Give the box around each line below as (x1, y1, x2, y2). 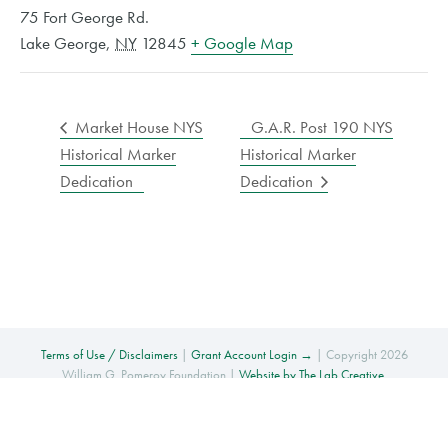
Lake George (20, 32, 106, 54)
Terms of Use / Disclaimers (40, 346, 178, 363)
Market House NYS (71, 115, 203, 138)
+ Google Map (191, 32, 293, 54)
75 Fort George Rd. (20, 6, 149, 28)
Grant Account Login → (190, 346, 313, 363)
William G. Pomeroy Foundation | (61, 366, 239, 383)
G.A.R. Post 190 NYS (251, 115, 394, 138)
